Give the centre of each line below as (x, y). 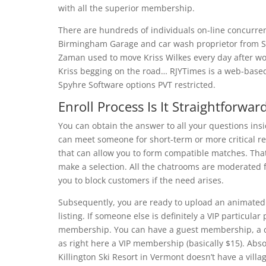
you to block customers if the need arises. (141, 180)
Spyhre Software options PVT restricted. (137, 85)
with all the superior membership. (126, 8)
